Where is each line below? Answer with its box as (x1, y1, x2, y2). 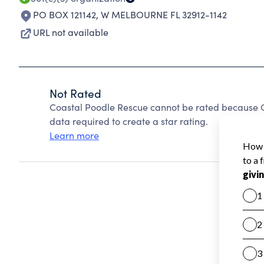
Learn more (49, 129, 99, 141)
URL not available (33, 26, 108, 38)
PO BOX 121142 (33, 8, 96, 21)
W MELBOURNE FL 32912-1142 (101, 8, 227, 21)
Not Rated (49, 85, 101, 101)
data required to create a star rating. (49, 115, 208, 127)
